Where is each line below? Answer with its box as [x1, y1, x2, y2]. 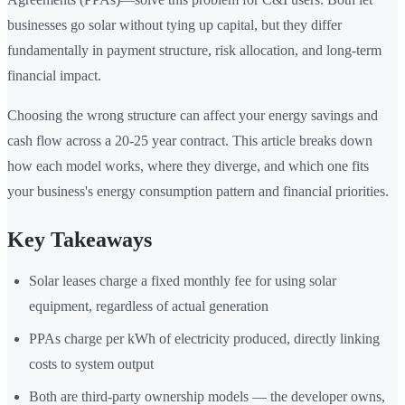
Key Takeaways [7, 228, 152, 252]
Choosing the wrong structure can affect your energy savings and [7, 108, 378, 124]
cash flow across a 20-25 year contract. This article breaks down [7, 133, 372, 149]
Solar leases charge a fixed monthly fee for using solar [29, 273, 336, 289]
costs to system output [29, 356, 154, 372]
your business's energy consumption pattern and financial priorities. [7, 184, 389, 200]
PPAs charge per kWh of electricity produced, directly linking [29, 331, 380, 347]
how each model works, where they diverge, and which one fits [7, 158, 369, 174]
